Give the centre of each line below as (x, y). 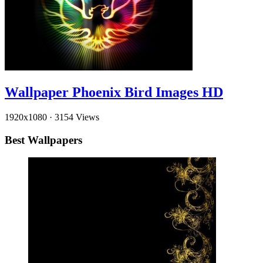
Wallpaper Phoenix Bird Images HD (114, 92)
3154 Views (77, 117)
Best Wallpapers (43, 140)
